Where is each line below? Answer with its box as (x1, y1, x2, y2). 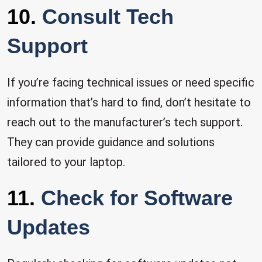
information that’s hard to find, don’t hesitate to (7, 95, 251, 109)
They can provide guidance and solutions (7, 135, 215, 149)
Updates (7, 215, 90, 239)
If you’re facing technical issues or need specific (7, 75, 254, 89)
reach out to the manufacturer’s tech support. (7, 115, 243, 129)
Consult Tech (42, 5, 174, 29)
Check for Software (41, 186, 233, 210)
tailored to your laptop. (7, 155, 125, 169)
